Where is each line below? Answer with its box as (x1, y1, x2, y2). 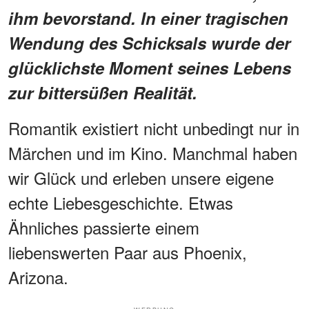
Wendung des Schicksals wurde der (8, 30, 290, 54)
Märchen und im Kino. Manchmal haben (8, 140, 297, 165)
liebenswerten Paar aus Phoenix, (8, 239, 247, 264)
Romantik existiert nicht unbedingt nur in (8, 115, 299, 140)
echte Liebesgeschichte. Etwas (8, 190, 233, 215)
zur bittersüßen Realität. (8, 80, 197, 104)
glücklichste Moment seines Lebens (8, 55, 291, 79)
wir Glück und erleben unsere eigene (8, 165, 274, 190)
